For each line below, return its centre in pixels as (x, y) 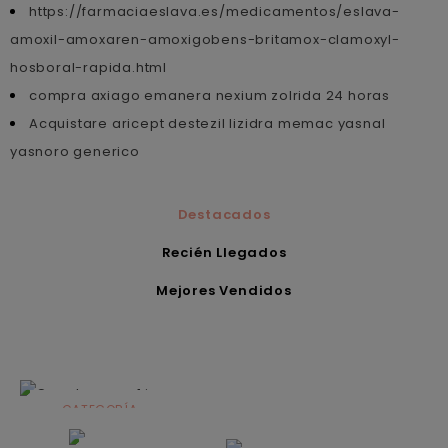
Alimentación (99, 433)
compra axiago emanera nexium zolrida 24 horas (209, 95)
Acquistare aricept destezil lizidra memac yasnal (207, 123)
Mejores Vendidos (224, 290)
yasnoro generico (75, 151)
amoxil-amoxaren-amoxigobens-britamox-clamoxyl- (205, 39)
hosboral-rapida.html (89, 67)
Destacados (224, 214)
